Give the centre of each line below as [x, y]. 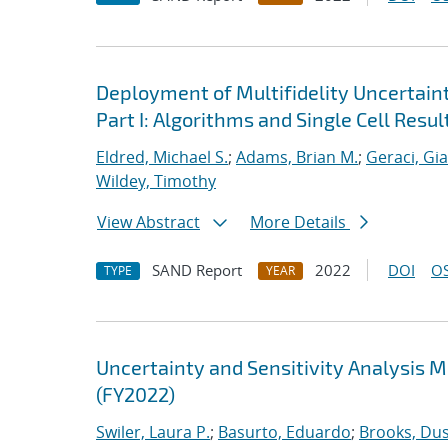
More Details [300, 222]
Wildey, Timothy [156, 181]
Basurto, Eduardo [284, 432]
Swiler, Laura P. [153, 432]
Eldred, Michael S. [162, 157]
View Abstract [148, 222]
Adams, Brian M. [297, 157]
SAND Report [197, 270]
